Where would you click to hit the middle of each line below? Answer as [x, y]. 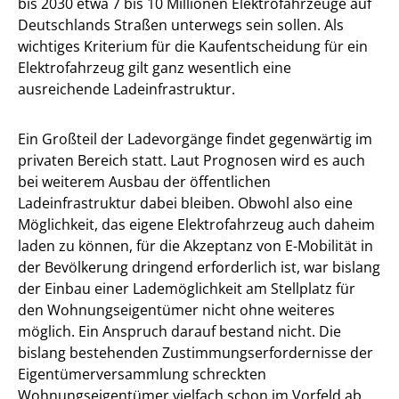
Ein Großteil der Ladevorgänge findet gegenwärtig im [195, 139]
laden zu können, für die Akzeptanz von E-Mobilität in [195, 246]
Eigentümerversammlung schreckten [142, 374]
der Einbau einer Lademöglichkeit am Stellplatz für [187, 289]
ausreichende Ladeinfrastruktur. [126, 89]
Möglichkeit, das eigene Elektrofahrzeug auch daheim [196, 224]
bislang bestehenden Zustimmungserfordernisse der [195, 353]
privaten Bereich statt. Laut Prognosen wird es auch [191, 160]
